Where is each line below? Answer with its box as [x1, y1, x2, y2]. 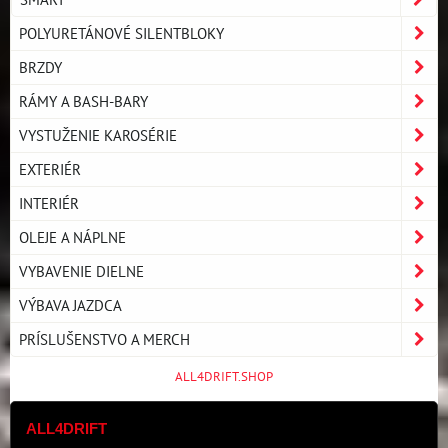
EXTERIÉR [19, 158, 81, 179]
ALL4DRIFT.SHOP [175, 367, 273, 385]
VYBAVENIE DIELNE [19, 260, 144, 281]
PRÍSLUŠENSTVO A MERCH [19, 328, 190, 349]
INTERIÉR [19, 192, 79, 213]
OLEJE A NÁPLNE [19, 226, 126, 247]
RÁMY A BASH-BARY [19, 90, 148, 111]
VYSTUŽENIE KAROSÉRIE [19, 124, 177, 145]
